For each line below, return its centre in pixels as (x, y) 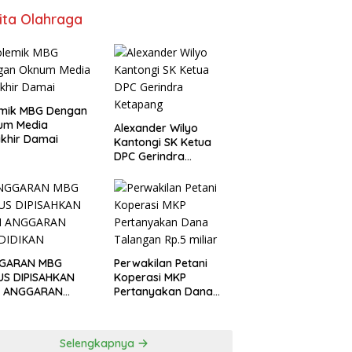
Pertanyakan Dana (163, 292)
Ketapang (139, 171)
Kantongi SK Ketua (162, 143)
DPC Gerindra (149, 157)
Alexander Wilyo (156, 128)
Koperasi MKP (150, 278)
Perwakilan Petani (160, 264)
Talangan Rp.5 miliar (167, 306)
